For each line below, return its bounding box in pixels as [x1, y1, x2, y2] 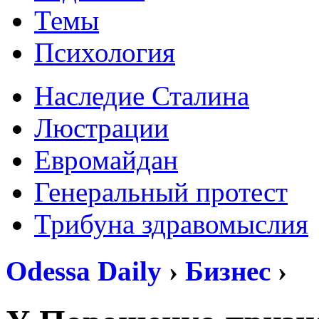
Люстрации [34, 113, 169, 143]
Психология [34, 37, 175, 68]
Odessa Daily [6, 256, 162, 287]
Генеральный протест [34, 177, 288, 207]
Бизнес [185, 256, 271, 287]
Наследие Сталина [34, 80, 249, 111]
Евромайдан [34, 145, 178, 175]
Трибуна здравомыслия [34, 209, 308, 239]
